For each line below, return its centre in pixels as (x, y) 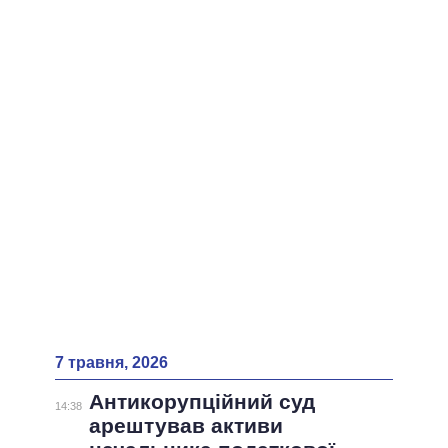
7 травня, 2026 (111, 363)
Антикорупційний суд (201, 402)
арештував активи (185, 426)
